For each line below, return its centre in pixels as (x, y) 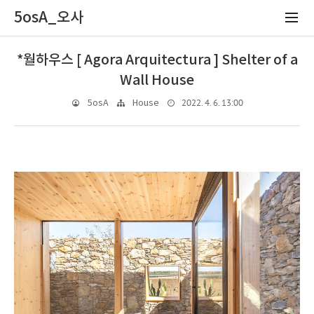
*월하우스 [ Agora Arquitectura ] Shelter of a (157, 60)
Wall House (157, 81)
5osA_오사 (49, 18)
